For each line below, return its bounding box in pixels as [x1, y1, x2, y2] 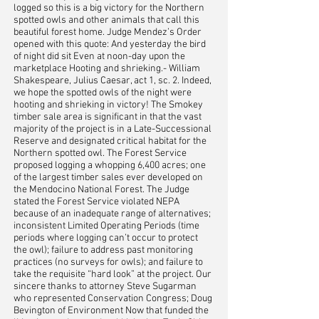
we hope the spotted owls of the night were [14, 87, 192, 99]
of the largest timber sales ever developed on [14, 172, 203, 184]
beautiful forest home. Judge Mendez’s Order [14, 26, 202, 38]
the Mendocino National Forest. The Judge [14, 184, 189, 196]
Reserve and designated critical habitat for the [14, 135, 206, 147]
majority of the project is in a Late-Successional [14, 123, 211, 135]
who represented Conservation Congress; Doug [14, 293, 212, 305]
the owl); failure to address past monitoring [14, 244, 193, 256]
